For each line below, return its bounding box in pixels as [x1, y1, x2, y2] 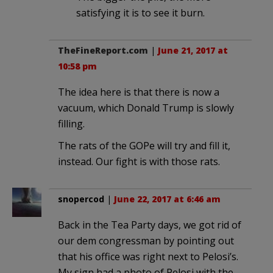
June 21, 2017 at [158, 44, 228, 56]
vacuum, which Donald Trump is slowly [58, 101, 234, 115]
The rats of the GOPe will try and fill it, [58, 138, 230, 152]
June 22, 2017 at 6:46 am [114, 193, 221, 205]
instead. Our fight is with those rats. [58, 154, 220, 168]
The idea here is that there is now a [58, 85, 219, 99]
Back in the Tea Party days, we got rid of [58, 218, 241, 232]
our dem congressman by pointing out [58, 233, 234, 247]
